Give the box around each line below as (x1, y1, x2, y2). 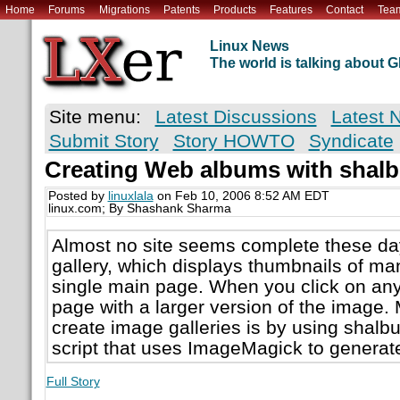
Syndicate (308, 130, 394, 152)
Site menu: (48, 106, 141, 128)
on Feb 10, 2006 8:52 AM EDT (153, 189, 329, 204)
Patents (162, 3, 200, 16)
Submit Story (48, 130, 159, 152)
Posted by (47, 189, 108, 204)
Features (270, 3, 313, 16)
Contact (326, 3, 364, 16)
